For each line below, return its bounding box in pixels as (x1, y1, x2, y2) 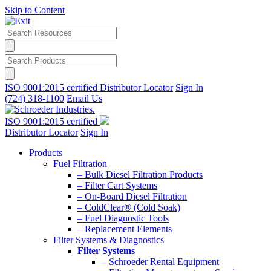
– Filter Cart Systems (77, 180, 157, 191)
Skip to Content (5, 5, 65, 15)
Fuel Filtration (53, 158, 107, 169)
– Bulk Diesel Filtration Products (77, 169, 203, 180)
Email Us (67, 93, 102, 103)
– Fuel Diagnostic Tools (77, 213, 169, 223)
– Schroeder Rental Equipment (102, 256, 219, 267)
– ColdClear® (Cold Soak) (77, 202, 180, 212)
